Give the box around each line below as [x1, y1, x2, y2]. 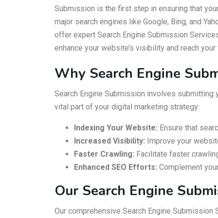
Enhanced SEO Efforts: [74, 163, 157, 172]
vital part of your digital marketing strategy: [54, 102, 200, 111]
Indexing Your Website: [74, 123, 158, 132]
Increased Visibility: [74, 136, 145, 145]
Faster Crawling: [74, 149, 134, 159]
